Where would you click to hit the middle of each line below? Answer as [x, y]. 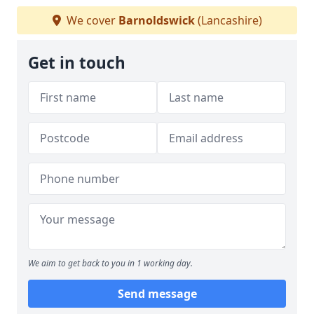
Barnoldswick [156, 20]
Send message [157, 294]
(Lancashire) [228, 20]
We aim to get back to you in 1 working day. [110, 263]
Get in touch [77, 63]
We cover [91, 20]
